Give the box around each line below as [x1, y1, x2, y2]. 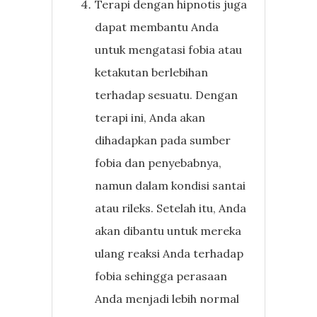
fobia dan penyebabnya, [95, 155, 222, 170]
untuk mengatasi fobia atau [95, 42, 243, 57]
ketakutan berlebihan [95, 64, 209, 79]
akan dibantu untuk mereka [95, 223, 242, 238]
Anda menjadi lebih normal [95, 291, 240, 306]
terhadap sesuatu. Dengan [95, 87, 238, 102]
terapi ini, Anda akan [95, 110, 206, 125]
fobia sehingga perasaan [95, 268, 228, 283]
